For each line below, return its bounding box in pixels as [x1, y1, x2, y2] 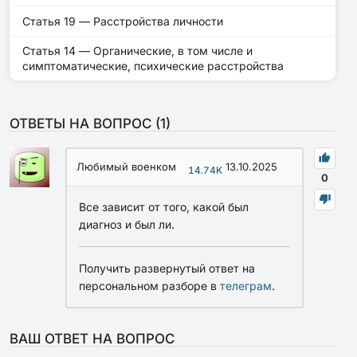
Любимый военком [76, 160, 176, 174]
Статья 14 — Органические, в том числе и [22, 44, 253, 58]
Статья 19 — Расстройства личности [22, 14, 223, 28]
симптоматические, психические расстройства [22, 59, 284, 73]
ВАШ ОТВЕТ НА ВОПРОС [10, 331, 175, 347]
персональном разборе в [79, 279, 220, 293]
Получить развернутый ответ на [79, 261, 255, 276]
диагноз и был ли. [79, 218, 175, 232]
